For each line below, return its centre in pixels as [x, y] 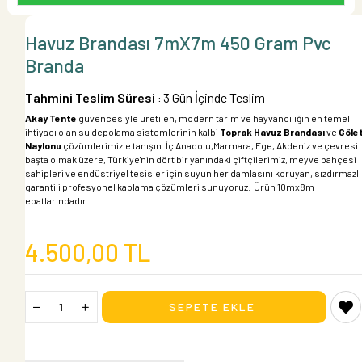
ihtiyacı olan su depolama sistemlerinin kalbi [122, 131]
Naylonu [43, 145]
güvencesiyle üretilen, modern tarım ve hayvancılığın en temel [213, 118]
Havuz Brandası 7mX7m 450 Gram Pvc [178, 42]
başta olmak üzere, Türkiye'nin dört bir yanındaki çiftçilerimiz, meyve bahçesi [190, 159]
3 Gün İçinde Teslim [214, 97]
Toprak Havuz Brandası [272, 131]
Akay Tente [51, 118]
